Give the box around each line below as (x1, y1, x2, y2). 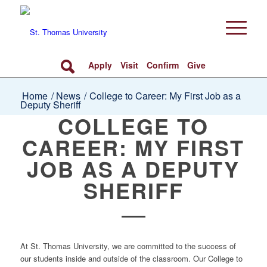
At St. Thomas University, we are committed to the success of (20, 240, 236, 252)
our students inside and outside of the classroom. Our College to (20, 253, 243, 265)
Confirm (147, 58, 179, 71)
